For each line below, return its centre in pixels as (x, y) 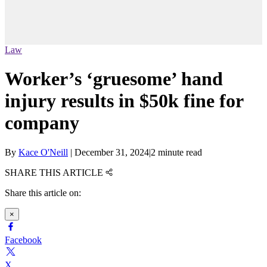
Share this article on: (43, 193)
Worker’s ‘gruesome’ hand (114, 79)
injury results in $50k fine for (124, 101)
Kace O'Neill (43, 152)
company (42, 123)
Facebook (23, 240)
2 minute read (176, 152)
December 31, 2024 (112, 152)
